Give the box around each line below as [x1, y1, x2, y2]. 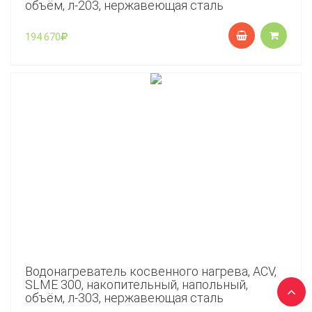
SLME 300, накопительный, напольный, [25, 277, 248, 292]
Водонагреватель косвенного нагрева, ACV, [25, 264, 276, 279]
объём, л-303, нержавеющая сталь [25, 290, 224, 305]
